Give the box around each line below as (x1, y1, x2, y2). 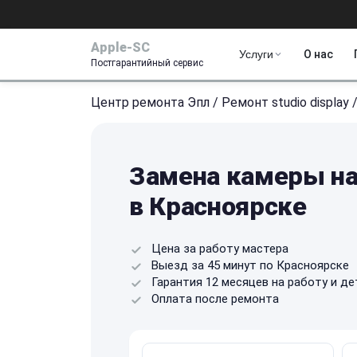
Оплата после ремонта (151, 291, 279, 306)
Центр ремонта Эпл (91, 94, 210, 110)
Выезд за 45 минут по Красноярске (151, 257, 349, 273)
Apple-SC (91, 39, 150, 55)
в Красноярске (129, 190, 307, 222)
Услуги (239, 48, 273, 61)
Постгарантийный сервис (91, 57, 203, 69)
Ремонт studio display (222, 94, 349, 110)
